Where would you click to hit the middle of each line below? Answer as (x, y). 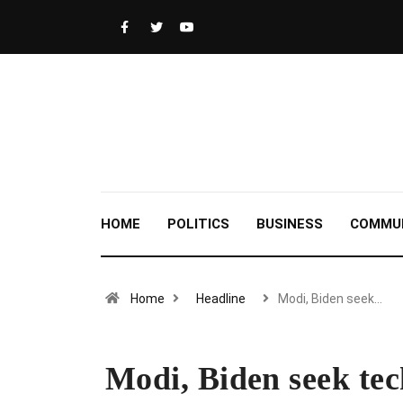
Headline (221, 299)
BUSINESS (290, 224)
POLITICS (198, 224)
